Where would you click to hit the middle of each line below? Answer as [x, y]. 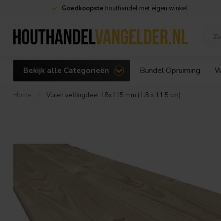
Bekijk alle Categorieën [67, 70]
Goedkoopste [82, 8]
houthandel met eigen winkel [145, 8]
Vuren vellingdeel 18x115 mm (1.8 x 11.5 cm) [113, 95]
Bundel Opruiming [170, 70]
